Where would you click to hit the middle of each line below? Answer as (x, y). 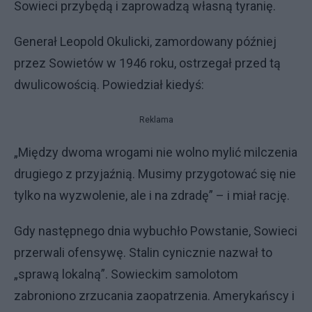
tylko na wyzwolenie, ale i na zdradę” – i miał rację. (152, 196)
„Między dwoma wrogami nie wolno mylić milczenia (156, 153)
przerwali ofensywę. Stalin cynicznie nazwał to (143, 253)
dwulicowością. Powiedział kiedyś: (109, 85)
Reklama (156, 120)
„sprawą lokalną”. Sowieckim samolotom (126, 274)
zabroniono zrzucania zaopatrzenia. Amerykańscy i (154, 296)
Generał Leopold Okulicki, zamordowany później (145, 42)
